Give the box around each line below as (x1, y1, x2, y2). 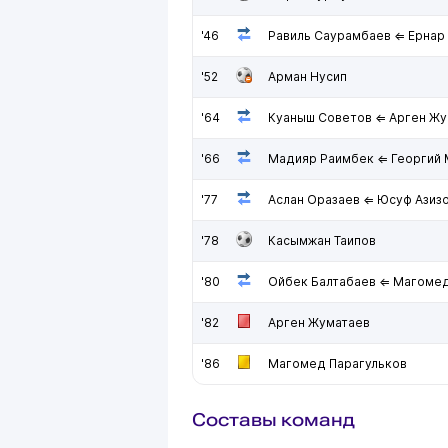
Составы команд (192, 409, 355, 430)
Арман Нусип (268, 69, 347, 84)
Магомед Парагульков (268, 356, 407, 371)
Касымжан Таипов (268, 233, 376, 248)
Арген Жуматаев (268, 315, 370, 330)
